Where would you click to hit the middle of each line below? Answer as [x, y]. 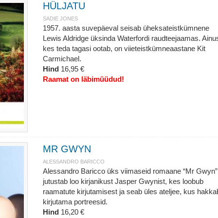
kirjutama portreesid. [75, 202]
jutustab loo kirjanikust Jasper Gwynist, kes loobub [123, 181]
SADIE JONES [60, 18]
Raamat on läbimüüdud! [83, 79]
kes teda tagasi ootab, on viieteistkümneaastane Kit [124, 48]
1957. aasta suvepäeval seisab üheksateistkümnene [126, 28]
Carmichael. [62, 59]
